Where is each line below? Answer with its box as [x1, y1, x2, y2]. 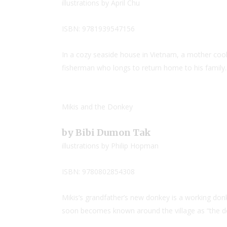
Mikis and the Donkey [62, 102, 133, 111]
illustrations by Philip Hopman [62, 141, 159, 150]
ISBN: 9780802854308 [62, 167, 135, 176]
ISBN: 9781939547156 [62, 24, 135, 33]
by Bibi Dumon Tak [62, 127, 151, 138]
